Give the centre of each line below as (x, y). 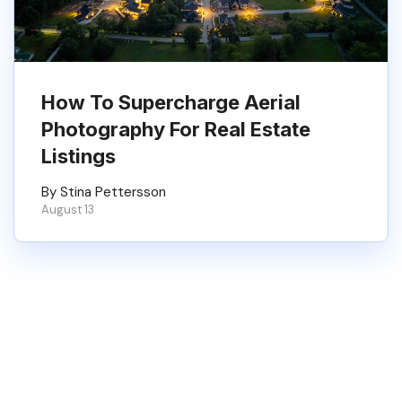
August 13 (68, 210)
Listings (79, 156)
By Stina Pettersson (104, 192)
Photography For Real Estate (176, 129)
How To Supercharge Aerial (171, 102)
